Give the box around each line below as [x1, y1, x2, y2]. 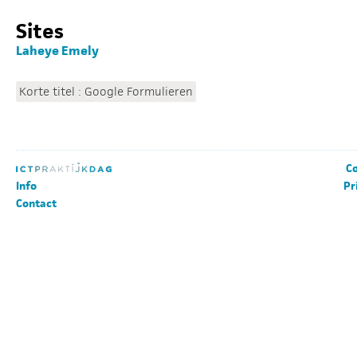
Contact [16, 197, 57, 211]
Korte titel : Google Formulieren [19, 84, 193, 99]
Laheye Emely [16, 42, 99, 59]
